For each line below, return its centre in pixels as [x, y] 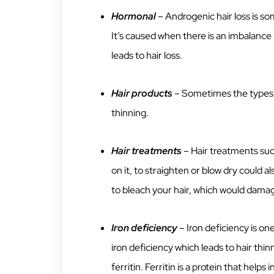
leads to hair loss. [147, 56]
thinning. [130, 113]
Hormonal [134, 17]
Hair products [142, 94]
